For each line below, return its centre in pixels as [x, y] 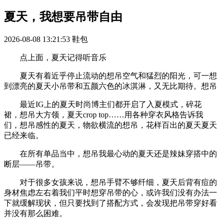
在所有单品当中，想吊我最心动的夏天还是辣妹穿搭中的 [110, 153]
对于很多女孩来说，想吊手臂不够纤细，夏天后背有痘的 [110, 182]
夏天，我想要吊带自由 [63, 17]
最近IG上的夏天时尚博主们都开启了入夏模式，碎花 [103, 104]
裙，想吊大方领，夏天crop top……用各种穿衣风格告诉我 [104, 114]
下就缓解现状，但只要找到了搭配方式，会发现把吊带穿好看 [110, 203]
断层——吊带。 [32, 164]
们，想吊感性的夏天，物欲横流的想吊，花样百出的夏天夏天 [110, 125]
